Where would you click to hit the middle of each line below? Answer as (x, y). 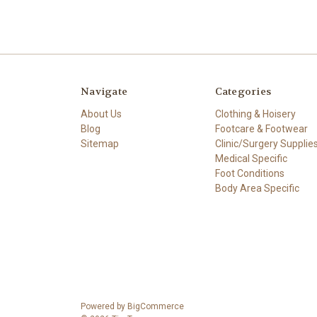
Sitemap (100, 143)
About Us (101, 114)
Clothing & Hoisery (255, 114)
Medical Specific (251, 158)
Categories (243, 91)
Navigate (104, 91)
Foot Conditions (249, 173)
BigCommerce (156, 306)
